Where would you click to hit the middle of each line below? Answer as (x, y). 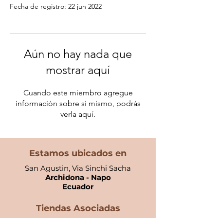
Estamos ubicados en (78, 154)
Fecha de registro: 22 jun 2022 (56, 7)
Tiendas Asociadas (78, 209)
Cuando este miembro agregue (78, 93)
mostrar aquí (78, 70)
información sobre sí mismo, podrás (78, 104)
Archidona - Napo (78, 178)
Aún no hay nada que (78, 54)
